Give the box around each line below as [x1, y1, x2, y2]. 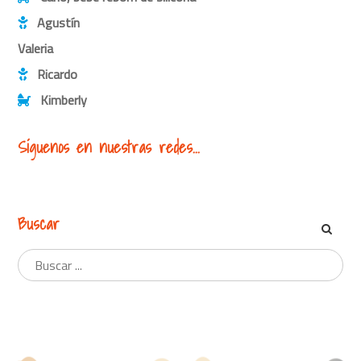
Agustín [37, 13, 81, 33]
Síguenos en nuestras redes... [18, 135, 201, 161]
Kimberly [40, 90, 88, 110]
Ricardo [37, 64, 78, 85]
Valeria [18, 39, 54, 59]
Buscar [18, 210, 60, 237]
